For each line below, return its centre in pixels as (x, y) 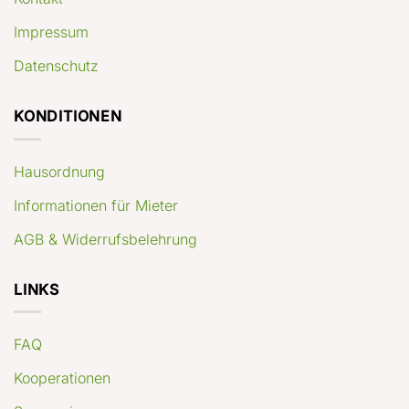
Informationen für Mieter (96, 205)
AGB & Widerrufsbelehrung (105, 239)
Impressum (51, 32)
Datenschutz (56, 66)
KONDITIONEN (68, 116)
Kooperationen (62, 378)
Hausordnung (59, 171)
